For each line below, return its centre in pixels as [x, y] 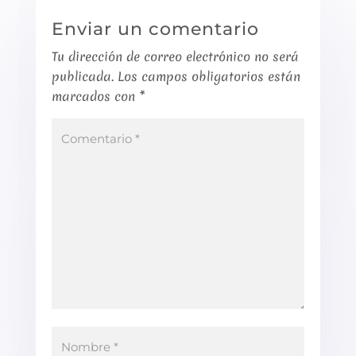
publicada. [82, 76]
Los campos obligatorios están [209, 76]
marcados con [95, 96]
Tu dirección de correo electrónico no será [175, 56]
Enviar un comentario [155, 29]
